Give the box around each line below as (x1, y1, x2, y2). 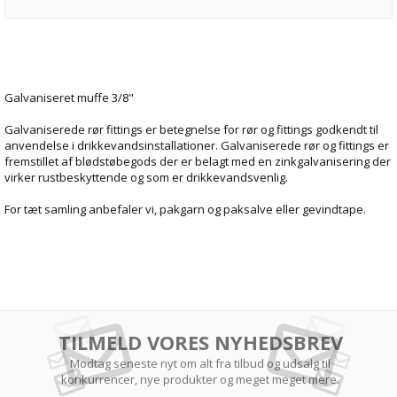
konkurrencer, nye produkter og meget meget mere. (61, 371, 340, 387)
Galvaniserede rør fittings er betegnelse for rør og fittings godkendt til (4, 121, 378, 137)
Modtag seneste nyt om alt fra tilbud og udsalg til (70, 355, 331, 371)
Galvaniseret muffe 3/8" (4, 90, 134, 105)
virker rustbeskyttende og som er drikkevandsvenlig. (4, 169, 288, 185)
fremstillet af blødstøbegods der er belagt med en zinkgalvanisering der (4, 153, 391, 169)
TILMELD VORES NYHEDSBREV (58, 329, 343, 355)
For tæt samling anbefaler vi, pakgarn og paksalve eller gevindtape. (4, 201, 366, 217)
